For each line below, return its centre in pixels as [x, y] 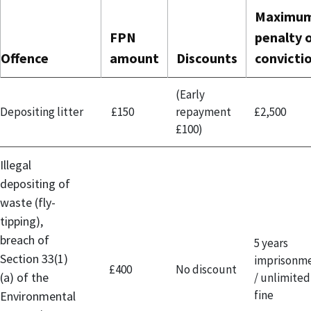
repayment [203, 111]
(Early [190, 94]
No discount [206, 269]
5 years [271, 243]
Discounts [207, 58]
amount [134, 58]
